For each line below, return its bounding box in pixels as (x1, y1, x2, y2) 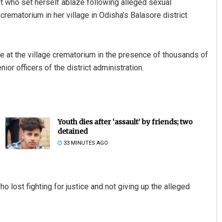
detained (57, 126, 88, 136)
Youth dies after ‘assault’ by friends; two (57, 117, 193, 126)
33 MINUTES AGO (61, 139, 108, 146)
